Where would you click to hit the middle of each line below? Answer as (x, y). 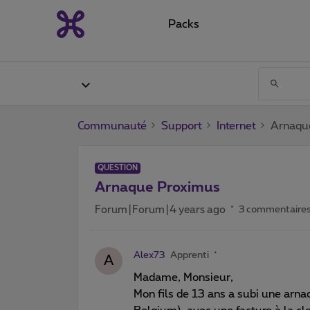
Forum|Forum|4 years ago (160, 210)
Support (182, 126)
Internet (236, 126)
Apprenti (190, 255)
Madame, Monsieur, (183, 277)
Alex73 (149, 255)
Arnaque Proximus (157, 187)
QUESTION (118, 167)
